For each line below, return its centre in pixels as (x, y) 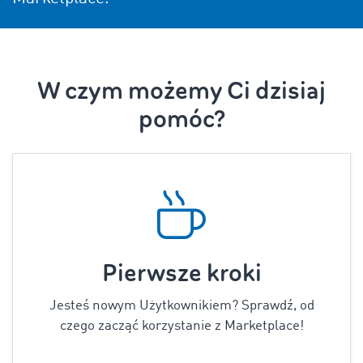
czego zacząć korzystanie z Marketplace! (181, 326)
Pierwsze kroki (181, 273)
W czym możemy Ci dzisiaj (181, 91)
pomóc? (181, 119)
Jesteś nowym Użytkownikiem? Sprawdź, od (181, 306)
